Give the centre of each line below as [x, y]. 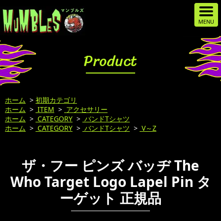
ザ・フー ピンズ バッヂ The [110, 165]
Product [110, 61]
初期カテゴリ [56, 100]
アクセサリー [86, 109]
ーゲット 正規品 [110, 198]
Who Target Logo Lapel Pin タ [110, 182]
